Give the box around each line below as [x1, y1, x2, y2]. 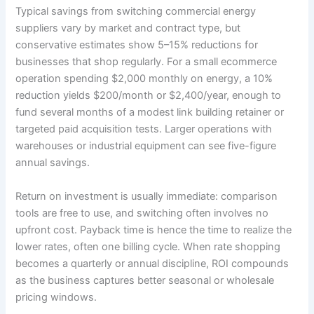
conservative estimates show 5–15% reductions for [15, 39, 259, 52]
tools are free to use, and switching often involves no [15, 206, 269, 219]
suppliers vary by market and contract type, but [15, 22, 241, 35]
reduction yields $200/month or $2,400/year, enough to [15, 89, 282, 102]
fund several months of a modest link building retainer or [15, 106, 285, 119]
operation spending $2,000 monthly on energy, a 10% [15, 72, 273, 86]
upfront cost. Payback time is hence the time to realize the [15, 223, 292, 236]
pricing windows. [15, 290, 97, 303]
